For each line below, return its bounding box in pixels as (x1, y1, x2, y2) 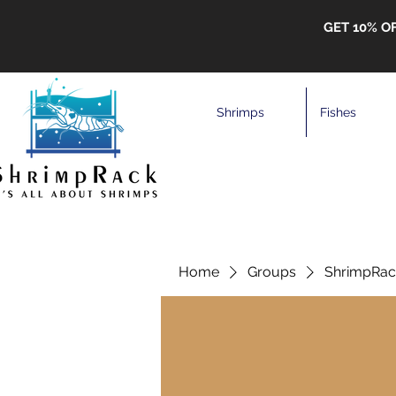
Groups (247, 263, 296, 280)
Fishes (320, 105, 356, 119)
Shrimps (217, 105, 264, 119)
